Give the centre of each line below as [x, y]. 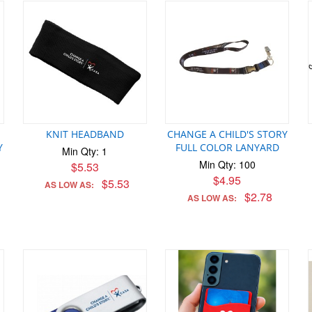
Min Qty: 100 [227, 165]
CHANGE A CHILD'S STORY [227, 134]
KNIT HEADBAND [85, 134]
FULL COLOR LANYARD [227, 148]
